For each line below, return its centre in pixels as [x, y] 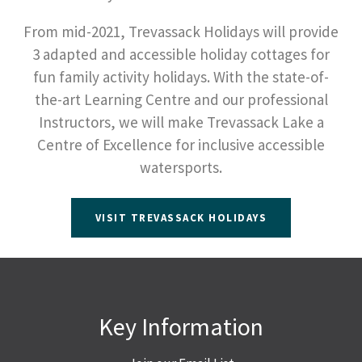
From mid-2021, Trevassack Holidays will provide [181, 32]
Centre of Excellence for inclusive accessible [181, 145]
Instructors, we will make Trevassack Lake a [181, 122]
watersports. [181, 167]
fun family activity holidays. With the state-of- [181, 77]
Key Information [181, 326]
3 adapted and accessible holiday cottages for [181, 54]
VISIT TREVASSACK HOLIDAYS [181, 218]
